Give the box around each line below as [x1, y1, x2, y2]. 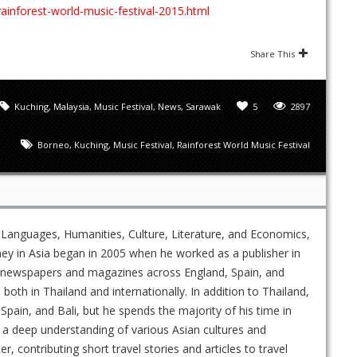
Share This [250, 47, 295, 60]
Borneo [37, 138, 69, 151]
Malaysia [53, 100, 89, 112]
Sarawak [186, 100, 221, 112]
